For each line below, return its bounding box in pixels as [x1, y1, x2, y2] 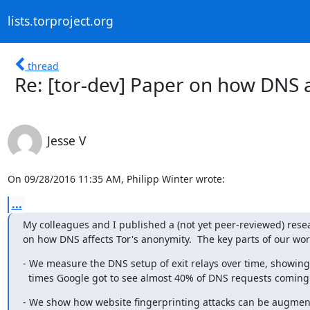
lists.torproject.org [7, 12, 113, 30]
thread [28, 59, 59, 73]
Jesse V [46, 131, 86, 149]
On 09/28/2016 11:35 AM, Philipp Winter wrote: [7, 172, 225, 185]
